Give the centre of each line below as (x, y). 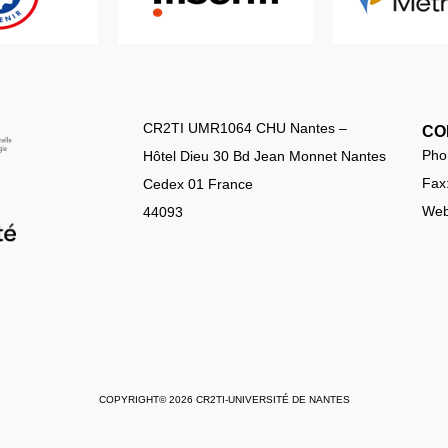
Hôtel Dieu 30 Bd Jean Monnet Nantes (264, 155)
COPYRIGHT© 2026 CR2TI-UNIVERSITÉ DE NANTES (224, 399)
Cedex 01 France (198, 183)
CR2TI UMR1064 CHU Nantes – (245, 127)
